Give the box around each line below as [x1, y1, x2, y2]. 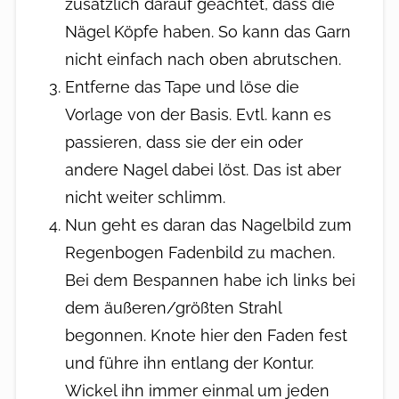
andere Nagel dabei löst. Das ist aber [65, 159, 342, 179]
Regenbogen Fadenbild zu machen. [65, 242, 336, 262]
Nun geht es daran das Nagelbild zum [65, 215, 353, 234]
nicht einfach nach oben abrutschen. [65, 49, 342, 69]
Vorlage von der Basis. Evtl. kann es [65, 104, 332, 124]
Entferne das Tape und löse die [65, 77, 300, 96]
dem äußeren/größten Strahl [65, 297, 282, 317]
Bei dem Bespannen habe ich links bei [65, 270, 356, 289]
